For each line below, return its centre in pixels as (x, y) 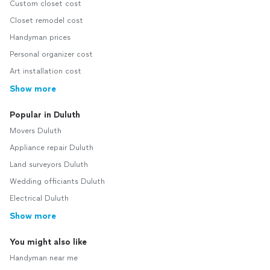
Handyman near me (44, 258)
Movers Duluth (36, 131)
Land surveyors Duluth (49, 165)
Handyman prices (40, 37)
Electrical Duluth (39, 198)
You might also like (48, 242)
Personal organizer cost (51, 54)
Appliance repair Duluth (52, 148)
